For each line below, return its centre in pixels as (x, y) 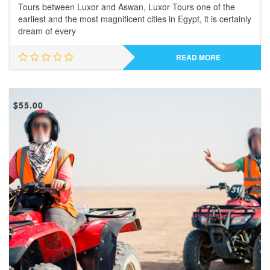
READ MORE (198, 57)
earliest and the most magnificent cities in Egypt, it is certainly (135, 19)
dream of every (47, 31)
